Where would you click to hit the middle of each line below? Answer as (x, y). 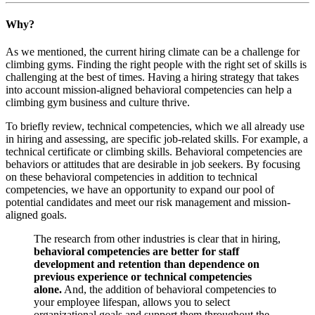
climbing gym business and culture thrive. (98, 103)
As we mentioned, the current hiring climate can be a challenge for (153, 52)
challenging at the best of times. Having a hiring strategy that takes (152, 77)
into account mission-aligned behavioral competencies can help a (149, 90)
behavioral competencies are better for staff (136, 252)
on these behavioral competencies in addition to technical (131, 177)
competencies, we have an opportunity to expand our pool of (140, 190)
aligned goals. (36, 215)
